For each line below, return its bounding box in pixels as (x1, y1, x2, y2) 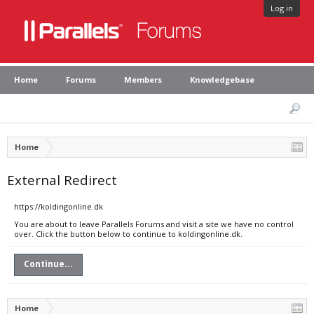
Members (124, 74, 162, 85)
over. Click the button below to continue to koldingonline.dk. (14, 228, 243, 239)
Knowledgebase (190, 74, 254, 85)
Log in (271, 3, 293, 13)
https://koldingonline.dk (14, 201, 103, 212)
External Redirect (7, 171, 117, 189)
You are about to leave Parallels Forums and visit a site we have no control (14, 219, 294, 229)
